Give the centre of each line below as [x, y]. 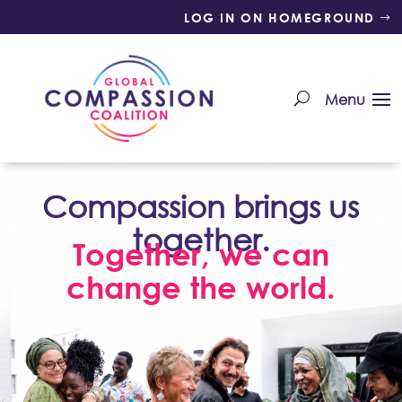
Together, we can [201, 253]
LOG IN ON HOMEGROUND [280, 17]
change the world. [201, 287]
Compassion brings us [201, 205]
